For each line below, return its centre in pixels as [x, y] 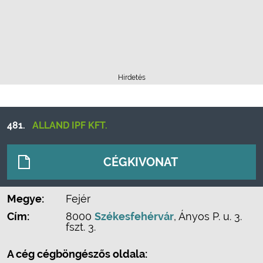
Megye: [26, 199]
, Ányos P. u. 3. [208, 216]
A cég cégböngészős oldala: [77, 254]
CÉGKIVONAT [141, 162]
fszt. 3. [81, 227]
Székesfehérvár [134, 216]
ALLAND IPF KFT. [70, 125]
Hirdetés [131, 77]
